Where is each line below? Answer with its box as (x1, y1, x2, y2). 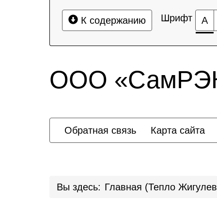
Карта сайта (151, 125, 205, 136)
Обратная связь (64, 125, 136, 136)
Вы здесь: (57, 182, 101, 192)
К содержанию (78, 15, 146, 26)
